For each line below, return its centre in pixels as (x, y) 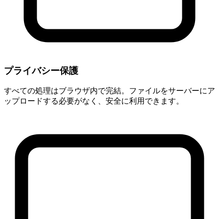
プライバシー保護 (41, 70)
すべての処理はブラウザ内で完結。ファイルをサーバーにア (109, 91)
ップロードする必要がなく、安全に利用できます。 (94, 101)
